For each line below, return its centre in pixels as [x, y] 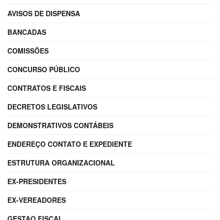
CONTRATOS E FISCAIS [47, 88]
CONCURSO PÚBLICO [44, 69]
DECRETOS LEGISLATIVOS [52, 106]
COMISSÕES [28, 50]
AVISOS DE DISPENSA [44, 13]
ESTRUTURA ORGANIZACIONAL [61, 162]
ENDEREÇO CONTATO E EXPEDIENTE [70, 144]
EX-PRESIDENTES [37, 181]
